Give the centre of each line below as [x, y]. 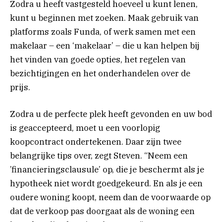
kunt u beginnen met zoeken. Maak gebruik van [104, 18]
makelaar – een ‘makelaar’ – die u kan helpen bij [105, 46]
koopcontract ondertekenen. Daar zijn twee [96, 142]
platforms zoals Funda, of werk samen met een [103, 32]
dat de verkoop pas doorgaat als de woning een [102, 211]
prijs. [20, 87]
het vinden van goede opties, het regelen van [98, 60]
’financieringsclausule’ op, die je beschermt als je [107, 170]
